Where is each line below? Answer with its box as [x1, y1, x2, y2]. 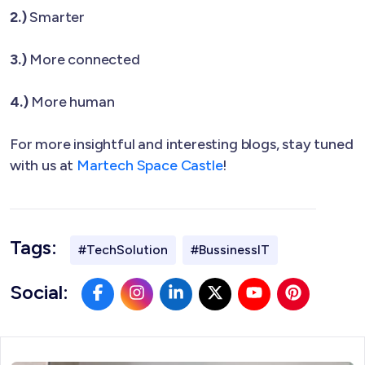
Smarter [26, 7, 86, 26]
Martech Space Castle [77, 156, 223, 174]
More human [28, 92, 115, 111]
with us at [10, 156, 77, 174]
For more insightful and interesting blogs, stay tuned [10, 134, 354, 153]
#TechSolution [78, 241, 168, 257]
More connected [26, 50, 140, 68]
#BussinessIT [191, 241, 270, 257]
